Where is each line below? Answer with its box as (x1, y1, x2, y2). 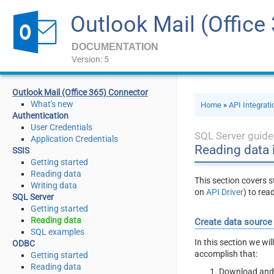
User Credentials (31, 122, 92, 132)
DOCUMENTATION (72, 42, 158, 52)
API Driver (206, 187, 244, 197)
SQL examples (31, 227, 84, 237)
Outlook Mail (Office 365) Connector (12, 87, 148, 97)
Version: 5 (72, 54, 109, 64)
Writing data (31, 180, 77, 190)
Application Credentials (31, 134, 118, 144)
